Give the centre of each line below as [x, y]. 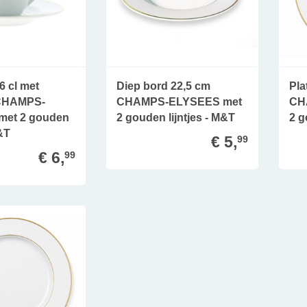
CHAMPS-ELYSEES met [180, 101]
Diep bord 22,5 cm [164, 86]
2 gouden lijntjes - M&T [176, 117]
